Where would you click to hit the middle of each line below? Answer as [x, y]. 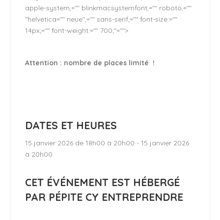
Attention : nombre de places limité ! [90, 63]
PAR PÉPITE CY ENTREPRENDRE [104, 197]
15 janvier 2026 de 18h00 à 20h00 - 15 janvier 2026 [107, 143]
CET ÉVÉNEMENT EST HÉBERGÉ [102, 182]
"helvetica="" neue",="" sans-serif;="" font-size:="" [101, 19]
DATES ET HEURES [71, 125]
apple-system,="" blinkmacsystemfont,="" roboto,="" [108, 8]
